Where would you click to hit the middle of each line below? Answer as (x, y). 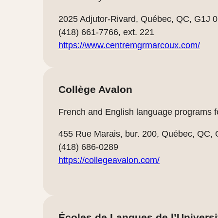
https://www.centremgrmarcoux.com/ (129, 45)
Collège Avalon (95, 89)
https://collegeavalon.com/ (109, 160)
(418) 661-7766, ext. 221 (106, 32)
